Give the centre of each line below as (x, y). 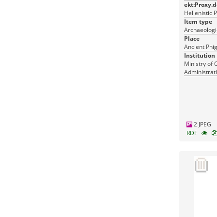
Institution (199, 55)
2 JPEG (201, 124)
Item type (198, 22)
